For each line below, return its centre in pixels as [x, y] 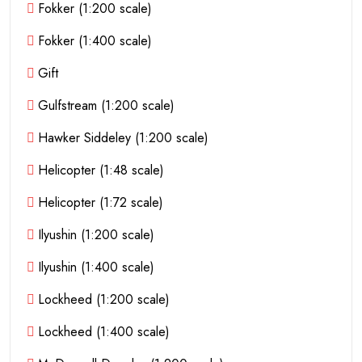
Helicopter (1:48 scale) [101, 170]
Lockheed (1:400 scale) [104, 331]
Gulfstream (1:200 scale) [107, 105]
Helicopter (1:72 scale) [101, 202]
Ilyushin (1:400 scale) [97, 267]
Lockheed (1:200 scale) [104, 299]
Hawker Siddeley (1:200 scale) [124, 137]
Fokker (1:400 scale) [95, 40]
